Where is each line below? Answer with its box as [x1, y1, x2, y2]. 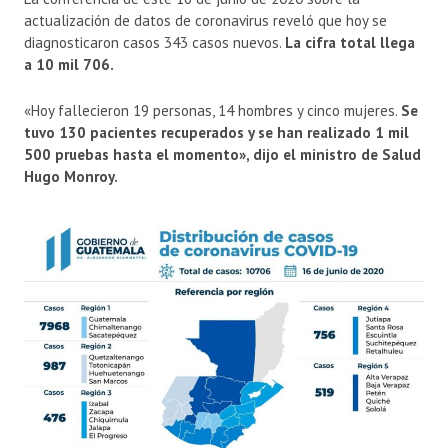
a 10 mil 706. [24, 55, 114, 75]
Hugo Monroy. [24, 167, 118, 187]
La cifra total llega [285, 33, 415, 53]
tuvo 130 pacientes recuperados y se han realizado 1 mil [24, 123, 409, 143]
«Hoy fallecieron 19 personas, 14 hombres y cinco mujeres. [24, 101, 401, 121]
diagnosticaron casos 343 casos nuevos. [24, 33, 285, 53]
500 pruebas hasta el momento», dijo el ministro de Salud [24, 145, 421, 165]
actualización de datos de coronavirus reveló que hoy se [24, 11, 387, 31]
